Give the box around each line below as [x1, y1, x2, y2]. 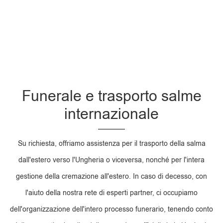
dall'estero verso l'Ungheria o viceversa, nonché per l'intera [18, 155, 205, 165]
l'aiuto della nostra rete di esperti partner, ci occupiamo [25, 188, 198, 198]
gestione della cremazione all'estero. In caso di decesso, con [16, 172, 207, 182]
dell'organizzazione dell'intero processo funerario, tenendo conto [10, 205, 213, 215]
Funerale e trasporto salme [21, 86, 202, 107]
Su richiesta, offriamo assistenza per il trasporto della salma [17, 139, 206, 149]
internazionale [64, 104, 159, 124]
